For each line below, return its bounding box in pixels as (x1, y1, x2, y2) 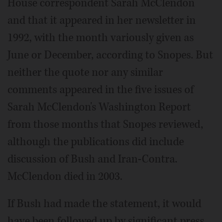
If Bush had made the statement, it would (7, 196, 201, 211)
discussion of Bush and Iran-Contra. (7, 151, 177, 166)
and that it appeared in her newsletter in (7, 12, 196, 28)
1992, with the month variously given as (7, 30, 194, 45)
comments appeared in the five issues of (7, 82, 194, 97)
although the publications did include (7, 134, 184, 149)
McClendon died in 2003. (7, 168, 122, 184)
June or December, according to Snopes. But (7, 47, 213, 62)
